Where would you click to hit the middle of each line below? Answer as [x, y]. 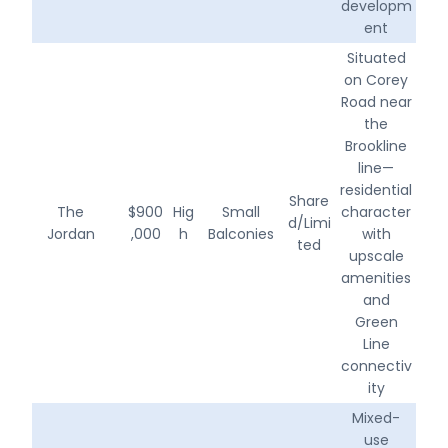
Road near [376, 101]
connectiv [376, 365]
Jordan [70, 233]
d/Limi [309, 222]
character [376, 211]
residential [376, 189]
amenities [376, 277]
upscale [376, 255]
